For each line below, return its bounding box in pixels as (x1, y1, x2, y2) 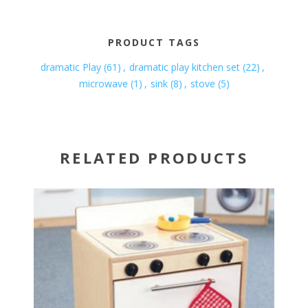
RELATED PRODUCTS (60, 147, 248, 168)
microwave (78, 77, 128, 91)
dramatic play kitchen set (129, 60, 240, 74)
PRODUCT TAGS (108, 36, 200, 49)
